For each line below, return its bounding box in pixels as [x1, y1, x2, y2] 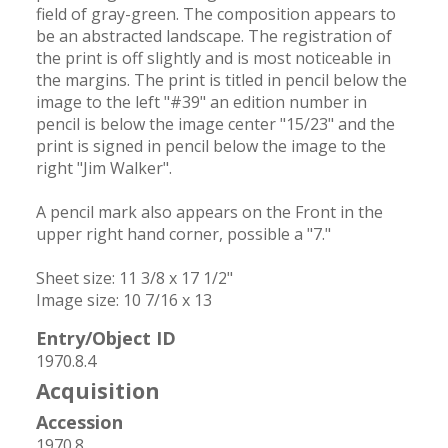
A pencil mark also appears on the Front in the [35, 200, 383, 223]
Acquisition [35, 376, 160, 405]
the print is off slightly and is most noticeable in [35, 46, 391, 69]
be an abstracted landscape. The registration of [35, 24, 392, 47]
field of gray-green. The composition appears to [35, 2, 396, 25]
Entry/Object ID [35, 325, 176, 350]
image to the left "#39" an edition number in [35, 90, 367, 113]
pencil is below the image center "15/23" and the [35, 112, 395, 135]
